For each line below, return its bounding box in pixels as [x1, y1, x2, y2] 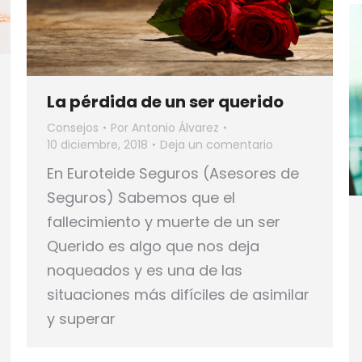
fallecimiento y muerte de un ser [47, 211, 280, 232]
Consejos [47, 119, 99, 136]
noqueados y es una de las [47, 259, 242, 280]
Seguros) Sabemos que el [47, 187, 235, 208]
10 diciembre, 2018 [47, 136, 148, 153]
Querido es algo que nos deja [47, 235, 259, 256]
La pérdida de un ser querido [47, 90, 284, 113]
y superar [47, 308, 116, 329]
